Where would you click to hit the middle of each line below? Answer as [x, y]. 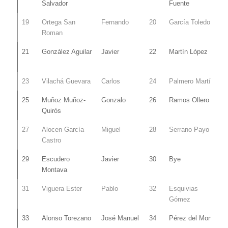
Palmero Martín [191, 81]
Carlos [110, 81]
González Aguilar [66, 51]
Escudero [55, 159]
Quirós [51, 110]
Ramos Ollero [189, 100]
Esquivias [183, 188]
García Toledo [189, 22]
